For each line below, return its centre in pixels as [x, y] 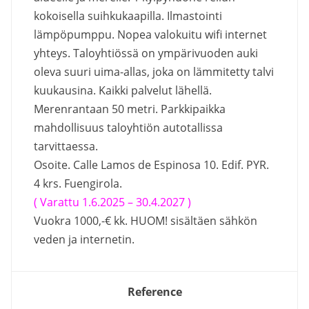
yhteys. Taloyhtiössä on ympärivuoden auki [146, 53]
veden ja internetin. [84, 239]
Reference [154, 291]
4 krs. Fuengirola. [78, 183]
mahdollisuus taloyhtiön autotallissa [128, 127]
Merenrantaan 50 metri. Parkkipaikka [130, 109]
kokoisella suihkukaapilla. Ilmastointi [128, 16]
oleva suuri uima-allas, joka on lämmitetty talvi [154, 71]
